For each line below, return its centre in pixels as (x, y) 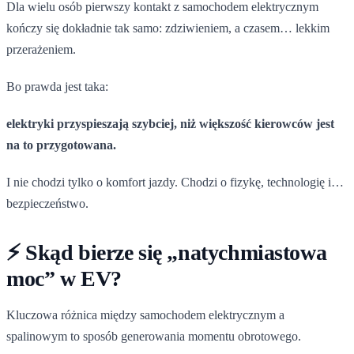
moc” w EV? (64, 278)
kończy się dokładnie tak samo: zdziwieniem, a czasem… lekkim (168, 28)
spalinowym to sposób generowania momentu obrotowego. (154, 336)
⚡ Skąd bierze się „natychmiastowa (167, 252)
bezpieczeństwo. (47, 203)
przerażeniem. (41, 49)
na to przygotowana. (61, 145)
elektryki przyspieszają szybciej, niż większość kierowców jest (170, 123)
